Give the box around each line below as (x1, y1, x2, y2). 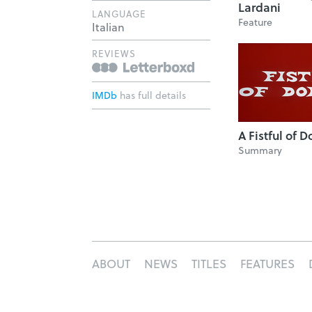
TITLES (192, 255, 226, 272)
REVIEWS (92, 47, 136, 60)
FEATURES (240, 255, 295, 272)
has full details (117, 88, 186, 102)
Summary (238, 143, 282, 157)
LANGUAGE (92, 7, 146, 20)
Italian (92, 19, 125, 35)
